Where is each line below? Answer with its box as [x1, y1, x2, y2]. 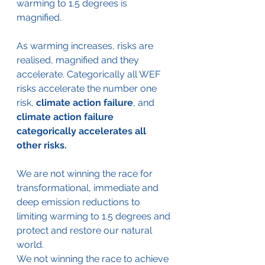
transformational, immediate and [17, 182, 161, 193]
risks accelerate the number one [17, 82, 159, 94]
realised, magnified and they [17, 54, 141, 66]
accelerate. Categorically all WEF [17, 68, 163, 80]
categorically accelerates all [17, 125, 148, 137]
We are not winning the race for [17, 167, 155, 179]
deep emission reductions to [17, 196, 143, 208]
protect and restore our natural [17, 224, 154, 236]
